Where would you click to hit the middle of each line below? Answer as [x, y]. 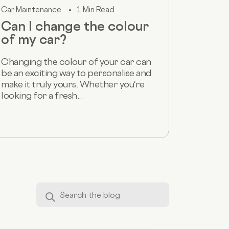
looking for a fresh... [42, 95]
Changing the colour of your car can [76, 61]
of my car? [34, 39]
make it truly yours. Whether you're [73, 84]
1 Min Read [96, 9]
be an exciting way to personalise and [76, 73]
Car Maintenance [31, 9]
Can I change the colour [75, 26]
